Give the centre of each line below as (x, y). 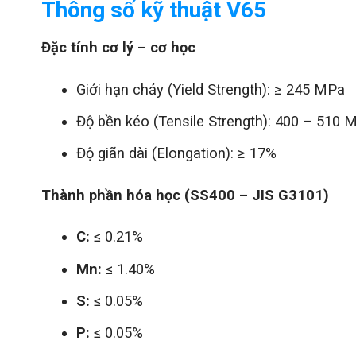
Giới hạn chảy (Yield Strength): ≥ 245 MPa (210, 89)
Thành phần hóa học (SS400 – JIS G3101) (185, 195)
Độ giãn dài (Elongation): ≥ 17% (176, 153)
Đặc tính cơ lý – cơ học (118, 47)
